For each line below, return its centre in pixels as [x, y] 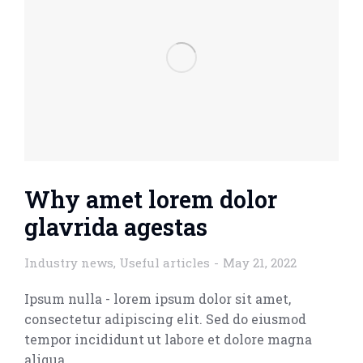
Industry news [69, 263]
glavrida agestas [116, 227]
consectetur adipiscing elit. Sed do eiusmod [165, 319]
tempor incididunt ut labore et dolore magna [168, 340]
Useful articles [164, 263]
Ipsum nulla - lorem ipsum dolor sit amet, [158, 299]
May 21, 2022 [260, 263]
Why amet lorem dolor [151, 200]
